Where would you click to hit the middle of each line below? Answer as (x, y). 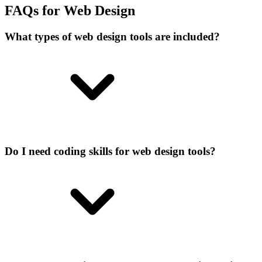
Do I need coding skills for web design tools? (110, 151)
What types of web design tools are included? (112, 37)
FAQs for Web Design (70, 11)
